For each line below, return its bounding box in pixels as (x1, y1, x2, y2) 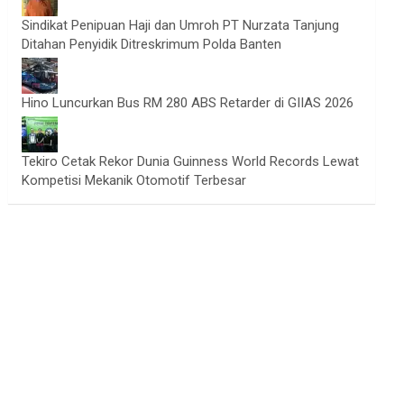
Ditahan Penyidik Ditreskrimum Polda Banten (22, 36, 282, 52)
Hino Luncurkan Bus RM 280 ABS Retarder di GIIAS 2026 (22, 95, 354, 111)
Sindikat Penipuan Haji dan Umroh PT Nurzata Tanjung (22, 17, 340, 33)
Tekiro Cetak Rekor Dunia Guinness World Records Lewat (22, 153, 360, 170)
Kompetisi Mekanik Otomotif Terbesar (22, 172, 247, 188)
